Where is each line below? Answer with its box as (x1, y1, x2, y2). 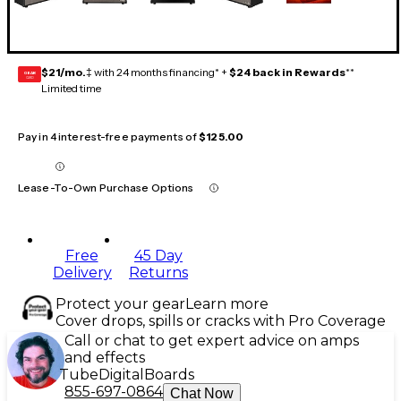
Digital (98, 366, 144, 384)
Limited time (41, 81, 101, 96)
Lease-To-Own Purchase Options (18, 181, 194, 195)
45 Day (134, 247, 183, 265)
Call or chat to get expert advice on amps (64, 332, 359, 350)
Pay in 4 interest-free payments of (18, 130, 200, 144)
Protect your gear (55, 295, 185, 313)
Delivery (53, 264, 112, 282)
